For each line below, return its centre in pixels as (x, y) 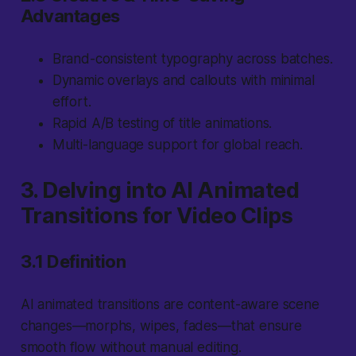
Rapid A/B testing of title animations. (162, 124)
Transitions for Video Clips (157, 216)
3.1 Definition (73, 262)
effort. (72, 102)
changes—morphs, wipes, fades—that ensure (161, 326)
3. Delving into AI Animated (160, 191)
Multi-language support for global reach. (177, 145)
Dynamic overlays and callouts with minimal (183, 81)
